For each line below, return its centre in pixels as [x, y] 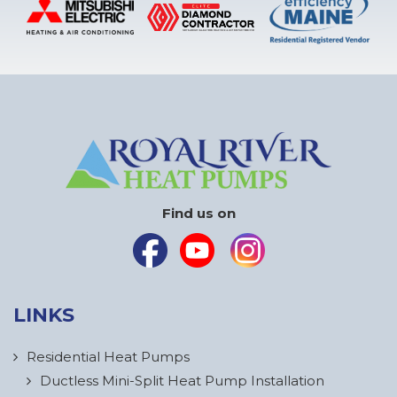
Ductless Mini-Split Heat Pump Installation [182, 380]
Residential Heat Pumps [108, 356]
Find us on [198, 213]
